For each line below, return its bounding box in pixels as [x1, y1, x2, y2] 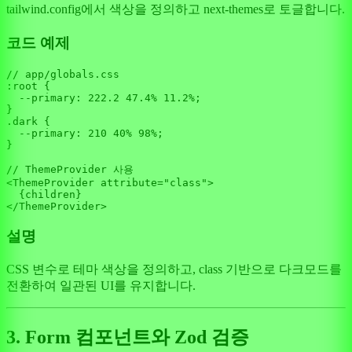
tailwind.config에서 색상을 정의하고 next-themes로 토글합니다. [6, 2, 345, 16]
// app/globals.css [6, 68, 119, 80]
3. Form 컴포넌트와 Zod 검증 [6, 327, 249, 348]
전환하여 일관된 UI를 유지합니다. [6, 279, 196, 293]
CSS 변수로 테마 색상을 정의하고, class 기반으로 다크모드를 [6, 262, 342, 277]
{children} [6, 188, 82, 200]
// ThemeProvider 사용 [6, 163, 134, 175]
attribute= [94, 176, 163, 189]
